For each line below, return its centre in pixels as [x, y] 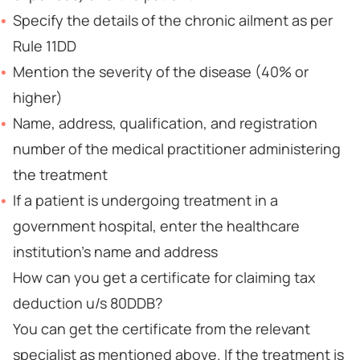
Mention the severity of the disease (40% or [161, 72]
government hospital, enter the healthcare [156, 226]
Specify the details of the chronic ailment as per [173, 20]
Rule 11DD [45, 46]
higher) [38, 97]
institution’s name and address [115, 252]
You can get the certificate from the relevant [162, 329]
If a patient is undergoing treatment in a [145, 200]
